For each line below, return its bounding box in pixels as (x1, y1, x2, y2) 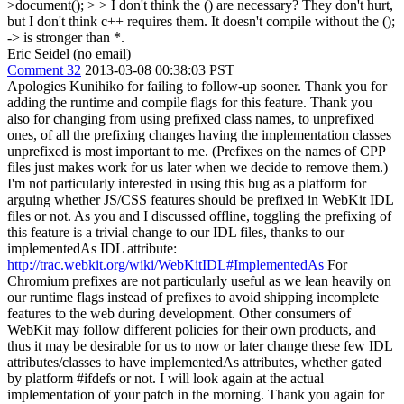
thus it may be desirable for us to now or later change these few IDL (7, 338, 392, 353)
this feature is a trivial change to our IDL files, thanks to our (7, 225, 344, 240)
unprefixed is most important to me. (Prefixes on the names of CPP (7, 143, 385, 159)
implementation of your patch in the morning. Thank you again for (7, 387, 384, 402)
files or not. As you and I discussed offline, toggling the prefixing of (7, 208, 391, 224)
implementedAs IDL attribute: (7, 241, 177, 256)
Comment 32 (7, 62, 81, 78)
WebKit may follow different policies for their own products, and (7, 322, 376, 337)
